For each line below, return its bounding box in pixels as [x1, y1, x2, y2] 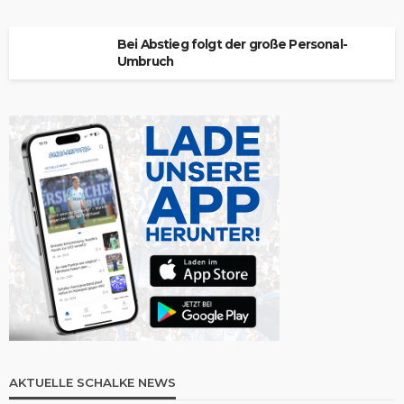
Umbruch [117, 54, 174, 69]
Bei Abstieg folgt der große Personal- [117, 37, 347, 51]
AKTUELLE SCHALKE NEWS [9, 375, 176, 390]
